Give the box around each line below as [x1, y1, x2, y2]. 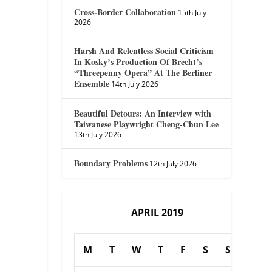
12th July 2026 [149, 158, 197, 169]
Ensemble [74, 76, 110, 90]
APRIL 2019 [131, 205, 183, 219]
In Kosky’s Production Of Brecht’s [74, 55, 203, 68]
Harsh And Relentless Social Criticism [74, 44, 214, 57]
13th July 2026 [74, 129, 122, 140]
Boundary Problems [74, 156, 148, 169]
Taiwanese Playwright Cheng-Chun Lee [74, 117, 219, 131]
